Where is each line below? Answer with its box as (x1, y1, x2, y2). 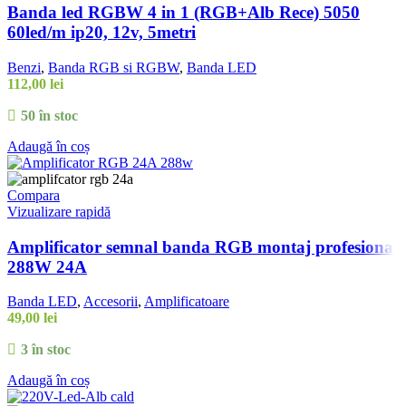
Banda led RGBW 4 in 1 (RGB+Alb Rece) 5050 (7, 3, 360, 23)
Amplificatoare (144, 294, 229, 310)
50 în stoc (20, 107, 78, 123)
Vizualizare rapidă (7, 203, 111, 219)
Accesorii (83, 294, 138, 310)
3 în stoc (20, 342, 71, 358)
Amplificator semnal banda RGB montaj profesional (7, 237, 398, 256)
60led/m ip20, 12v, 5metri (7, 23, 196, 43)
